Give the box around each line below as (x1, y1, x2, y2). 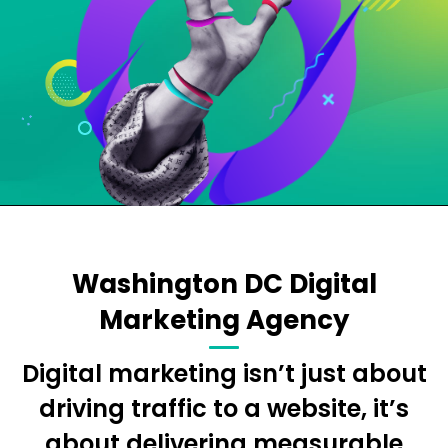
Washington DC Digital (71, 266, 377, 303)
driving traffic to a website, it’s (39, 392, 409, 426)
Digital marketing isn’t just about (21, 357, 427, 391)
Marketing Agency (99, 302, 349, 339)
